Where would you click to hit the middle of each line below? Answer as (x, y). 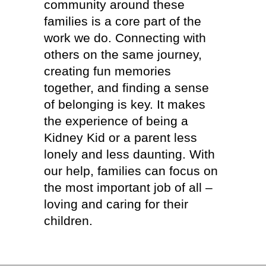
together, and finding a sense (126, 88)
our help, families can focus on (131, 171)
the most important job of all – (128, 187)
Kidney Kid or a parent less (121, 137)
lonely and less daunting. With (129, 154)
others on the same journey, (123, 54)
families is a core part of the (123, 21)
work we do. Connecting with (125, 38)
